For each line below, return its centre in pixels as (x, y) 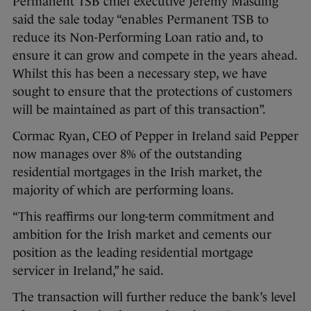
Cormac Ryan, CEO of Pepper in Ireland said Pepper (155, 136)
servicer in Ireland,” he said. (88, 271)
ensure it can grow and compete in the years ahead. (155, 56)
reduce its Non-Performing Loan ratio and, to (138, 38)
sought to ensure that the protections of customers (152, 92)
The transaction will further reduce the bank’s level (154, 297)
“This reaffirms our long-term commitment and (143, 217)
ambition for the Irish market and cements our (142, 235)
